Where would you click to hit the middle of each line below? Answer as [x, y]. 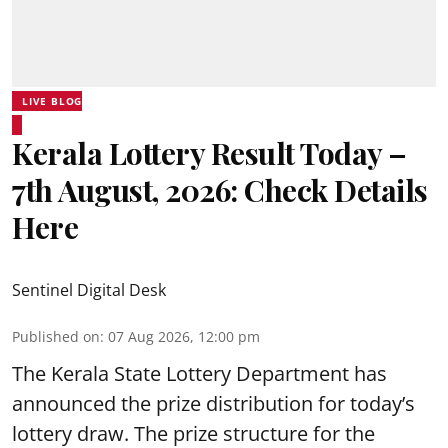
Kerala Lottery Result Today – [209, 153]
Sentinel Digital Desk [89, 290]
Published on [56, 336]
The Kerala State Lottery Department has [199, 373]
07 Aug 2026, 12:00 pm [184, 336]
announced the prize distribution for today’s [213, 403]
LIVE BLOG [52, 101]
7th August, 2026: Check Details [220, 190]
